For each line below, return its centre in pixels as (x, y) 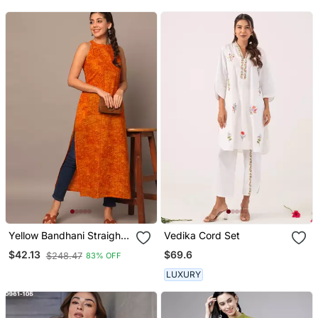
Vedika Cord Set (202, 235)
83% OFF (103, 256)
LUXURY (184, 275)
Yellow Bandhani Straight (66, 235)
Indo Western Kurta (65, 247)
